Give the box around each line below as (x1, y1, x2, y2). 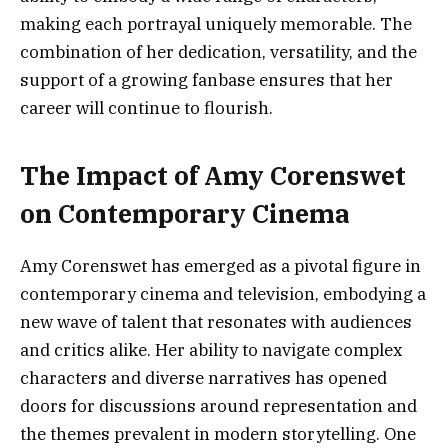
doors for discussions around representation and (20, 394, 417, 417)
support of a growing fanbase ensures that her (20, 69, 393, 92)
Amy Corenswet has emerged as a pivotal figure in (20, 254, 421, 277)
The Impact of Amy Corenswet (20, 158, 406, 192)
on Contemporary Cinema (20, 196, 350, 230)
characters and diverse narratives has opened (20, 366, 387, 389)
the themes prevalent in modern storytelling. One (20, 422, 416, 445)
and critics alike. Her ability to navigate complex (20, 338, 403, 361)
